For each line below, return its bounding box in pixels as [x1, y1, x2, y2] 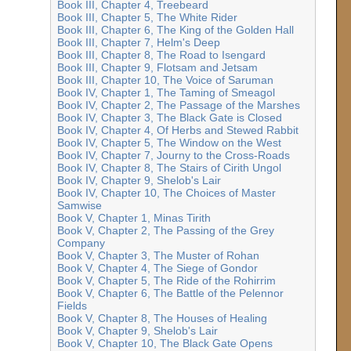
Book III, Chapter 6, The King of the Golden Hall [56, 24, 294, 37]
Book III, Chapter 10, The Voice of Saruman [56, 74, 273, 87]
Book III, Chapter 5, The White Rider [56, 11, 237, 24]
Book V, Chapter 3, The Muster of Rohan [56, 249, 259, 262]
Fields [56, 299, 87, 313]
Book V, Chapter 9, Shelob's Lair [56, 324, 218, 338]
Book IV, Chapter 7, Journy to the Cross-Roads [56, 149, 290, 162]
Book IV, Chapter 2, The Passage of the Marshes [56, 99, 300, 112]
